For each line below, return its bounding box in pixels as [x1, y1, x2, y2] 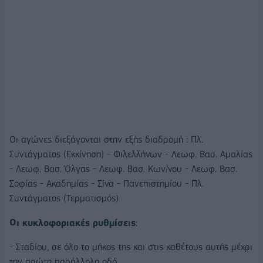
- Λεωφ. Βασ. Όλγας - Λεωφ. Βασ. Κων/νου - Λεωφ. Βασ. [9, 163, 237, 174]
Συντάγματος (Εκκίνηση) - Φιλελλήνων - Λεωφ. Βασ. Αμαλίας [9, 148, 252, 160]
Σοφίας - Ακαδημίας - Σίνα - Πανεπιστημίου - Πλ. [9, 177, 204, 189]
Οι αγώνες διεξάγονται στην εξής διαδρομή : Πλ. [9, 133, 203, 145]
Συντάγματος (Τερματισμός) [9, 192, 119, 204]
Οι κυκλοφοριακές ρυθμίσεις [9, 217, 136, 228]
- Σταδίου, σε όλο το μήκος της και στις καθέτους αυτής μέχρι [9, 241, 252, 253]
